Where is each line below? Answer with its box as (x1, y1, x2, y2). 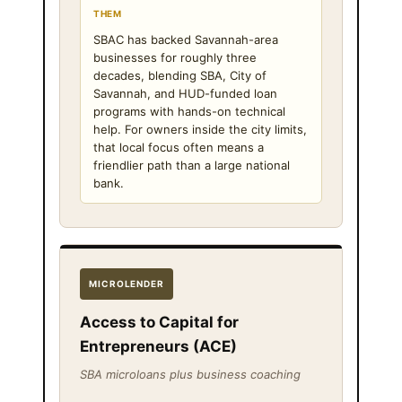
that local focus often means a (93, 139, 264, 154)
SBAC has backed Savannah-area (93, 31, 278, 47)
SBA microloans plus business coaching (80, 366, 301, 381)
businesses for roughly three (93, 49, 257, 65)
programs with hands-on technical (93, 103, 285, 118)
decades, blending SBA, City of (93, 67, 267, 83)
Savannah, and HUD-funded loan (93, 85, 277, 100)
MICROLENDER (89, 277, 164, 289)
